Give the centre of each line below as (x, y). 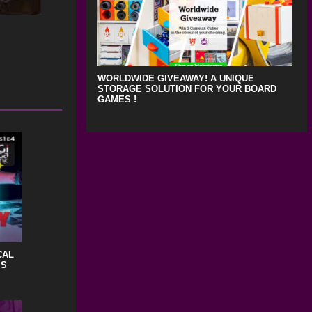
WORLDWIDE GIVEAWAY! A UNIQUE (175, 78)
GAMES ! (117, 99)
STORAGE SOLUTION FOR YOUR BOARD (187, 88)
